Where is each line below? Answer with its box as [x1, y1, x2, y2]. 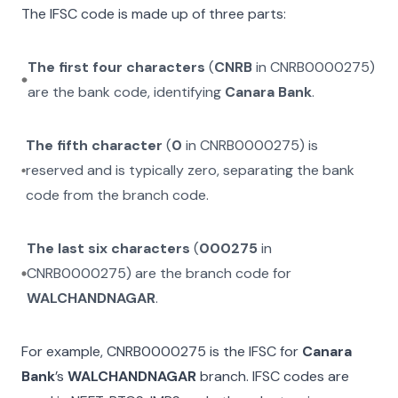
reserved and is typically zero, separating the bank [26, 161, 355, 179]
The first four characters [27, 58, 205, 76]
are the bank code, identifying [27, 83, 225, 101]
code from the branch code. [26, 186, 210, 204]
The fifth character [26, 136, 163, 155]
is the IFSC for [206, 342, 298, 361]
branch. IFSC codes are [196, 367, 349, 386]
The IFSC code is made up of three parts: [21, 4, 286, 23]
